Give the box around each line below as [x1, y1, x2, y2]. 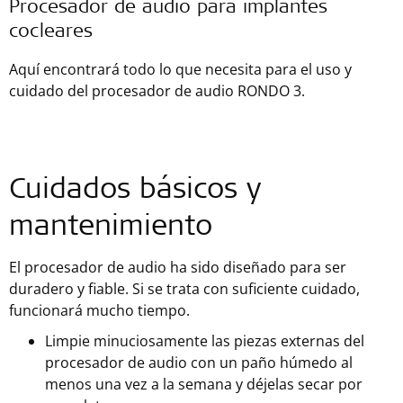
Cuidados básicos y [9, 177, 261, 206]
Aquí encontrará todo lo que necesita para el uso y [9, 59, 352, 79]
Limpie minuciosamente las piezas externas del [45, 331, 364, 351]
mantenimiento [9, 214, 212, 243]
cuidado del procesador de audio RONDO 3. [9, 81, 305, 101]
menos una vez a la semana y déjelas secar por [45, 374, 363, 394]
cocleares [9, 23, 93, 42]
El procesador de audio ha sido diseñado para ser [9, 257, 346, 277]
